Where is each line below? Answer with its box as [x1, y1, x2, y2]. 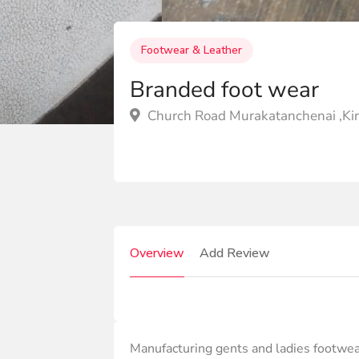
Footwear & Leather [141, 42, 242, 58]
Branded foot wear [130, 74, 319, 105]
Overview [130, 244, 184, 262]
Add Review [200, 244, 270, 262]
